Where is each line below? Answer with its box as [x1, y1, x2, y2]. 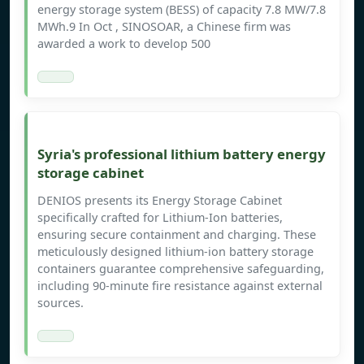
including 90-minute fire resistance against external [37, 278, 323, 294]
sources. [37, 295, 84, 311]
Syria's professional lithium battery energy [37, 145, 326, 164]
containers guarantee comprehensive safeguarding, [37, 261, 324, 277]
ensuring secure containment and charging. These [37, 227, 316, 243]
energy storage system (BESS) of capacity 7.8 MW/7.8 [37, 2, 326, 18]
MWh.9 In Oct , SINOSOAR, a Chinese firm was [37, 19, 291, 35]
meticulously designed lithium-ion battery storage [37, 244, 314, 260]
